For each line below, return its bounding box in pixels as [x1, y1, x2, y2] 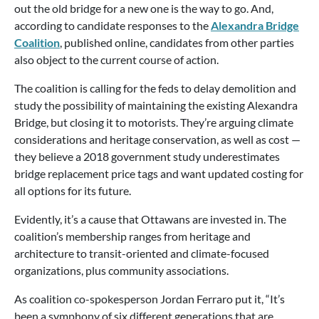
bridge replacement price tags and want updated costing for [14, 167, 303, 180]
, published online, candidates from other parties [60, 36, 294, 49]
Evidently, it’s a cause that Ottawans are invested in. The [14, 212, 286, 226]
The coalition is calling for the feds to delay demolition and [14, 81, 296, 95]
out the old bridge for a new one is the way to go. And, [14, 1, 273, 15]
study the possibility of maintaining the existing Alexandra [14, 98, 298, 112]
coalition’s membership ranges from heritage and [14, 229, 251, 243]
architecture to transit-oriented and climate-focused [14, 246, 269, 260]
